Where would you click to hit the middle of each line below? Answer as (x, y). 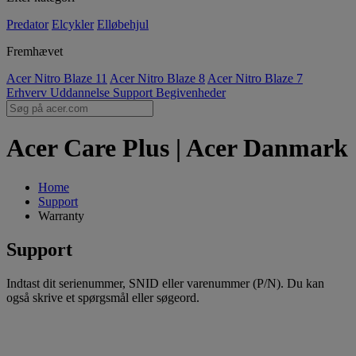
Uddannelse (81, 93)
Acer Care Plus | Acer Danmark (177, 148)
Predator (27, 24)
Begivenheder (191, 93)
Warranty (61, 215)
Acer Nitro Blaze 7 (255, 78)
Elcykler (73, 24)
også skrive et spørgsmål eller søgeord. (103, 297)
